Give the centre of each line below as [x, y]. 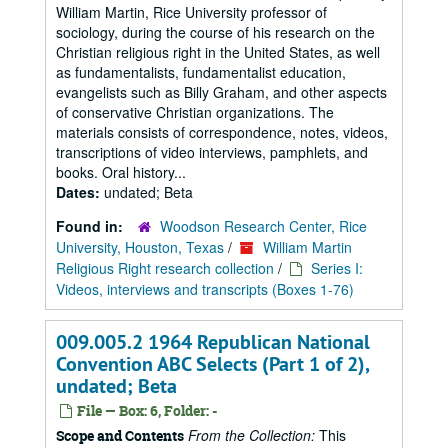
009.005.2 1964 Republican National [213, 342]
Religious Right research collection [165, 268]
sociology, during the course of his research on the [215, 32]
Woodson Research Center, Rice [263, 226]
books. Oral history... [121, 172]
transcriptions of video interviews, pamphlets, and [212, 152]
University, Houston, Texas [140, 247]
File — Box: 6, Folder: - [146, 410]
